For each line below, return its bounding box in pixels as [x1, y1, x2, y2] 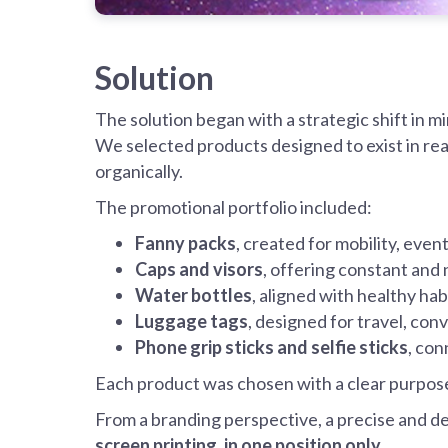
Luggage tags [135, 310, 248, 333]
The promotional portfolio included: [95, 196, 372, 219]
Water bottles [135, 284, 252, 307]
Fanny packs [135, 232, 236, 255]
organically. [95, 160, 183, 183]
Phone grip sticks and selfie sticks [135, 336, 408, 359]
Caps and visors [135, 258, 263, 281]
